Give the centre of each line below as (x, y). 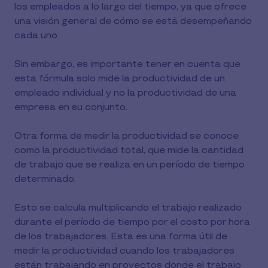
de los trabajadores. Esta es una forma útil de (121, 236)
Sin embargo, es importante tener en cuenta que (127, 64)
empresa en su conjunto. (71, 107)
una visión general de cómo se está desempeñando (133, 21)
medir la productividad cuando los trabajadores (124, 251)
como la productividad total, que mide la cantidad (129, 150)
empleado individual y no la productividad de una (125, 93)
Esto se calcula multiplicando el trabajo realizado (128, 208)
